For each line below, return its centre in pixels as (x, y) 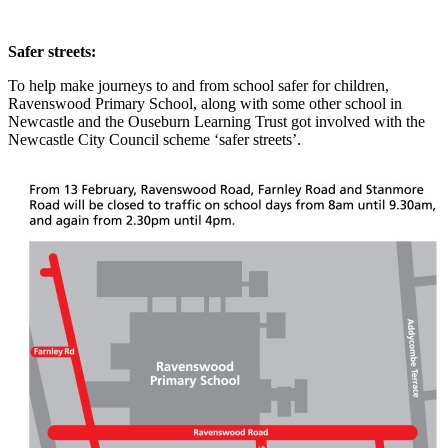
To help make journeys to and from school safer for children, (198, 85)
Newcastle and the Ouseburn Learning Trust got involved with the (216, 121)
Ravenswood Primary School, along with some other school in (205, 103)
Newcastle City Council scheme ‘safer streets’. (154, 139)
